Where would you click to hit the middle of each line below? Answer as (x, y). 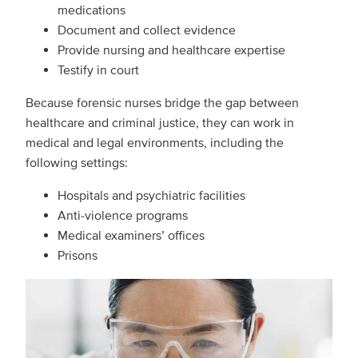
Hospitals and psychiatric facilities (151, 195)
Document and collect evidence (147, 30)
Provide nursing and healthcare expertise (171, 50)
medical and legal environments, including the (155, 143)
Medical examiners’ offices (131, 235)
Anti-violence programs (123, 215)
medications (91, 10)
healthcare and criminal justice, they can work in (160, 123)
